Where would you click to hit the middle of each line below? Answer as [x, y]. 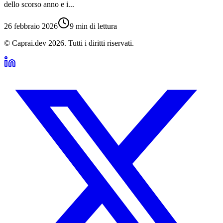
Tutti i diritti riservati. [101, 43]
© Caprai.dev [26, 43]
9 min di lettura [93, 26]
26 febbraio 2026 [31, 26]
